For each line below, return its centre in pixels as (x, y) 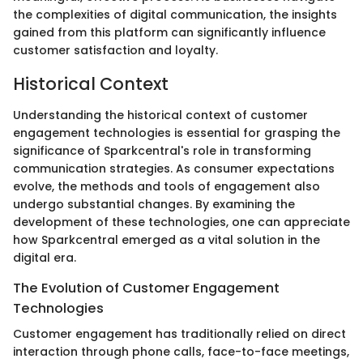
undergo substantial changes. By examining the (154, 204)
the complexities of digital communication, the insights (175, 15)
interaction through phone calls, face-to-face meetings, (181, 351)
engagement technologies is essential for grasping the (177, 132)
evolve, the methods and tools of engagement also (167, 186)
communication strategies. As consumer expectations (174, 168)
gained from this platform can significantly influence (169, 33)
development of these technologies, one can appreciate (181, 222)
